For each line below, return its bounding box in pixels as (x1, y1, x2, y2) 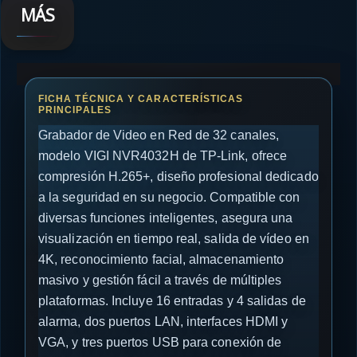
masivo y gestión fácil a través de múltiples (38, 273, 282, 287)
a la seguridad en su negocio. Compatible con (38, 190, 300, 204)
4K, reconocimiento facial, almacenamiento (38, 253, 284, 266)
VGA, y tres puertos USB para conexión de (38, 335, 282, 349)
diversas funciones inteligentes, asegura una (38, 211, 293, 225)
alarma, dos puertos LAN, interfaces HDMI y (38, 315, 288, 328)
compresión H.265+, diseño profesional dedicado (38, 170, 319, 183)
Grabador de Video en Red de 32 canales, (38, 128, 280, 142)
